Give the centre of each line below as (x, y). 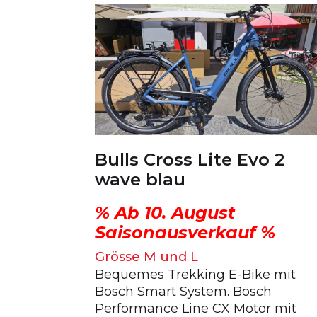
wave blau (140, 179)
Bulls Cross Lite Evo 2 (190, 159)
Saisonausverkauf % (185, 233)
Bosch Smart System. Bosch (184, 292)
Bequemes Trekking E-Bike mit (196, 275)
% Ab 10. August (165, 213)
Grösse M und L (147, 257)
